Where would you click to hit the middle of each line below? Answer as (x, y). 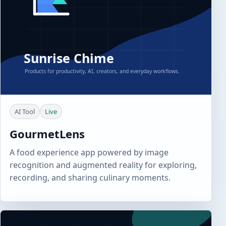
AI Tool (25, 112)
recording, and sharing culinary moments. (90, 178)
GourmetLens (47, 134)
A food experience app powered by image (89, 153)
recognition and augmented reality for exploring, (103, 165)
